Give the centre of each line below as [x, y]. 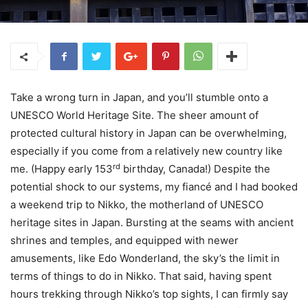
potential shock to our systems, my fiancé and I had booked [154, 187]
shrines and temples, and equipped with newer [124, 241]
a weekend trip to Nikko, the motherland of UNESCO [137, 205]
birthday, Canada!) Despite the [195, 169]
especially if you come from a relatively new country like [146, 151]
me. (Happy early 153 [62, 169]
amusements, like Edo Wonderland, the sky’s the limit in [145, 258]
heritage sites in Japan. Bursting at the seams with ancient [152, 223]
